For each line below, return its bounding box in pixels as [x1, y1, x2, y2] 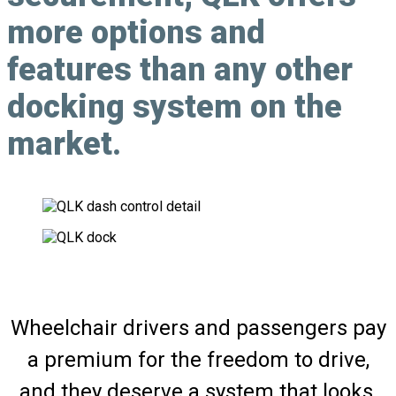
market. [7, 126, 121, 164]
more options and [7, 14, 265, 52]
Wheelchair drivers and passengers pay [10, 316, 386, 341]
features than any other [7, 51, 353, 89]
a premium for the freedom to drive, [27, 347, 369, 373]
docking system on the [7, 88, 342, 126]
